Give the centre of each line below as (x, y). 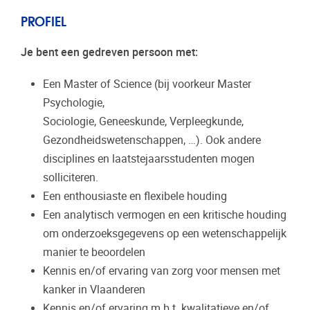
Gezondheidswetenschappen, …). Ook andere (152, 140)
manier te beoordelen (94, 252)
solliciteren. (71, 177)
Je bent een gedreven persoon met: (109, 52)
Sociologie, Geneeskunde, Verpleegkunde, (143, 121)
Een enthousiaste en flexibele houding (135, 196)
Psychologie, (74, 102)
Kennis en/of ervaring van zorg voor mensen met (162, 271)
